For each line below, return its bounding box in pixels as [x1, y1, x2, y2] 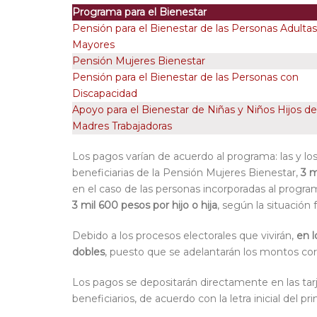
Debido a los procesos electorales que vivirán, [72, 229, 296, 243]
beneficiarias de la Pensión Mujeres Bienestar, [72, 166, 301, 180]
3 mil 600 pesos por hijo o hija [72, 199, 217, 212]
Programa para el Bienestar [72, 6, 207, 19]
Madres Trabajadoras [72, 120, 172, 133]
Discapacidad [72, 87, 137, 100]
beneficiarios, [72, 292, 139, 306]
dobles [72, 246, 105, 259]
